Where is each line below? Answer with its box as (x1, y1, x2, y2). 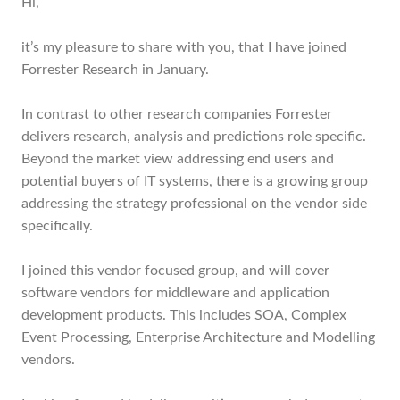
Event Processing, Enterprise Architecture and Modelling (21, 330, 376, 345)
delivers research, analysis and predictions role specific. (21, 129, 367, 144)
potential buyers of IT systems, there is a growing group (21, 174, 369, 188)
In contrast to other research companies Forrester (21, 107, 333, 121)
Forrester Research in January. (21, 62, 210, 77)
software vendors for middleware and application (21, 286, 330, 300)
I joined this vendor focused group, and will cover (21, 263, 330, 278)
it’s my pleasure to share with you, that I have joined (21, 40, 347, 54)
